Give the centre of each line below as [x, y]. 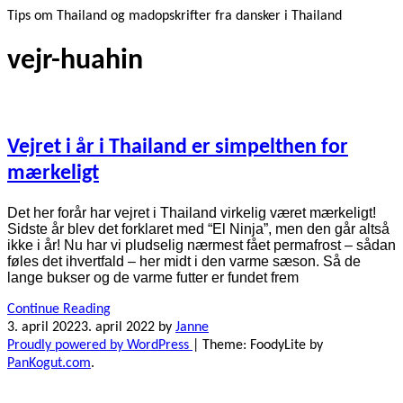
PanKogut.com [49, 363]
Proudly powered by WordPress [100, 345]
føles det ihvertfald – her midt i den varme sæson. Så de [184, 261]
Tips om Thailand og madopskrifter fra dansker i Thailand [175, 16]
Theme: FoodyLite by [263, 345]
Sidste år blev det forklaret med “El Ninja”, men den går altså [198, 228]
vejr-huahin [75, 62]
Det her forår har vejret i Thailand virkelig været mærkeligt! [192, 212]
